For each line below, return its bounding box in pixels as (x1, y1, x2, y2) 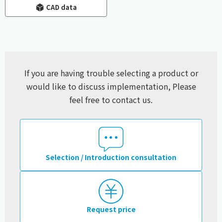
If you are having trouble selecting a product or (24, 67, 198, 79)
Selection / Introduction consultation (46, 152, 176, 163)
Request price (86, 204, 136, 215)
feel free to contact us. (69, 94, 153, 106)
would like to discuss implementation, (26, 80, 170, 93)
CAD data (46, 2, 77, 12)
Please (170, 80, 196, 93)
